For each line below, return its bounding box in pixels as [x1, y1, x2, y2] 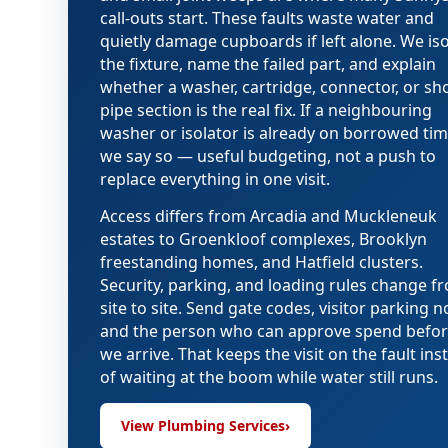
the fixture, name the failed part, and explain [100, 53, 436, 75]
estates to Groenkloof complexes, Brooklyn [100, 228, 427, 250]
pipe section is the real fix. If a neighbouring [100, 99, 432, 121]
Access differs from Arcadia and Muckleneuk [100, 205, 437, 227]
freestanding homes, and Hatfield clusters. [100, 251, 423, 273]
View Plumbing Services [121, 416, 285, 435]
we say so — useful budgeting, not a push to [100, 145, 436, 167]
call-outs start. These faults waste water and [100, 7, 434, 29]
